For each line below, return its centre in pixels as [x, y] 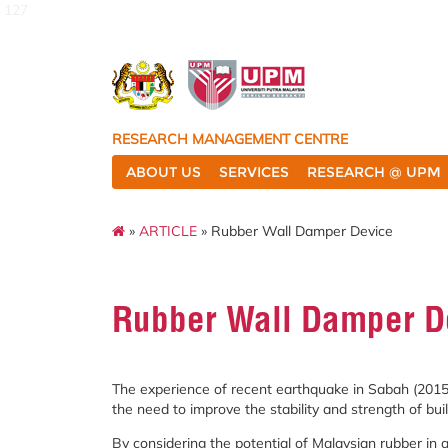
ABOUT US [163, 172]
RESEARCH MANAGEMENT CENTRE [230, 139]
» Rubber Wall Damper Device [295, 230]
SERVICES [254, 172]
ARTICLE [168, 230]
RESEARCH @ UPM [374, 172]
